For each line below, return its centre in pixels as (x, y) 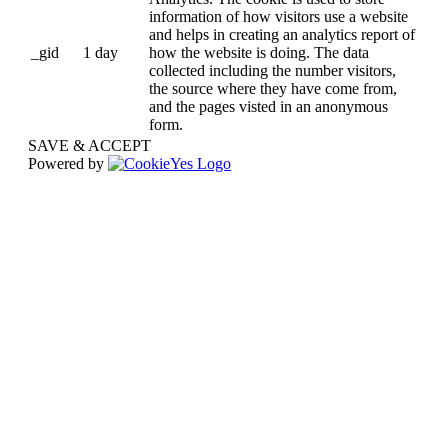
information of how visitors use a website (278, 17)
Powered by (68, 164)
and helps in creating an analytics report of (282, 35)
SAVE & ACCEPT (89, 146)
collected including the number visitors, (272, 71)
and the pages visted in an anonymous (268, 107)
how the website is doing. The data (259, 53)
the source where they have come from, (273, 89)
